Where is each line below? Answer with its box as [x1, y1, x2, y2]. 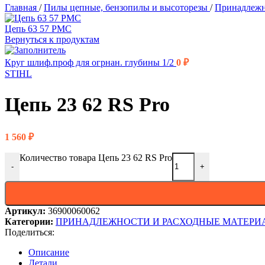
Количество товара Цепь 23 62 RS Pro [20, 152, 172, 163]
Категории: [5, 216, 53, 227]
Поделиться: [5, 227, 54, 237]
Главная [5, 2, 39, 12]
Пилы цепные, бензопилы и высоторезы [44, 2, 210, 12]
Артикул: [5, 205, 48, 216]
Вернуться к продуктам [5, 34, 99, 44]
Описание [28, 247, 69, 257]
